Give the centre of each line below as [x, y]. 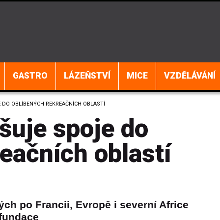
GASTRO [30, 76]
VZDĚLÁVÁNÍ [190, 76]
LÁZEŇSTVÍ [87, 76]
